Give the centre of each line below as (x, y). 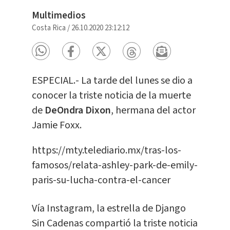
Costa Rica (49, 28)
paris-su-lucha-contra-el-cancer (101, 180)
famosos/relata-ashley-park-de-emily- (114, 166)
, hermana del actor (153, 111)
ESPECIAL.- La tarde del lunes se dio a (112, 81)
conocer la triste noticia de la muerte (111, 96)
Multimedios (59, 16)
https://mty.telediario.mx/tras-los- (106, 151)
